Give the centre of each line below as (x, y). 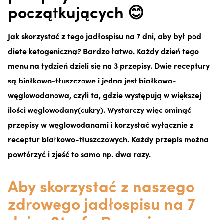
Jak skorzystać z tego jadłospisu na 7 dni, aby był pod (105, 36)
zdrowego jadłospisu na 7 (102, 203)
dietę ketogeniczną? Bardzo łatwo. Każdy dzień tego (103, 50)
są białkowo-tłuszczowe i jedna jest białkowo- (92, 80)
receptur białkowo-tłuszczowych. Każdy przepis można (108, 139)
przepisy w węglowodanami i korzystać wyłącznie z (101, 124)
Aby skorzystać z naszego (101, 185)
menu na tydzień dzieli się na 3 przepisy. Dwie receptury (109, 65)
